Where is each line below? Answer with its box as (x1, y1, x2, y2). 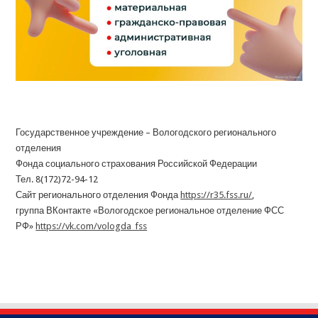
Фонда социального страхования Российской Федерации (16, 158, 258, 169)
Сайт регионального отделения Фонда (16, 189, 181, 200)
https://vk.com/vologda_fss (35, 220, 148, 231)
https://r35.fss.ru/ (180, 189, 253, 200)
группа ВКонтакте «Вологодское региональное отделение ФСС (16, 204, 285, 216)
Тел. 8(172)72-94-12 (16, 173, 99, 185)
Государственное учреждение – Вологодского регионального (16, 126, 277, 138)
